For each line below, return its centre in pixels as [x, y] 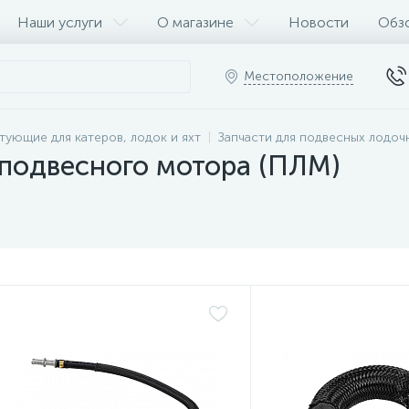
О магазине [195, 22]
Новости [319, 22]
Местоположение [299, 76]
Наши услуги [60, 22]
